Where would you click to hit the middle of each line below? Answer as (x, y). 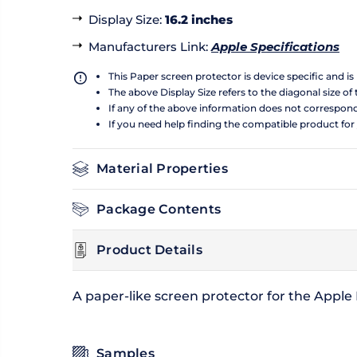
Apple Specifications (275, 47)
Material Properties (162, 169)
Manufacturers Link (147, 47)
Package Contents (159, 210)
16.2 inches (199, 20)
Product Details (149, 250)
